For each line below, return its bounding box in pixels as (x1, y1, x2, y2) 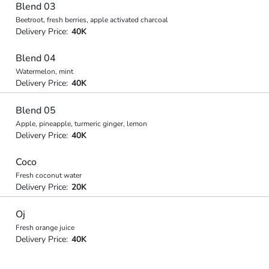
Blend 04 (15, 52, 56, 65)
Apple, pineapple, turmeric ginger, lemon (15, 118, 147, 128)
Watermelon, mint (15, 67, 73, 76)
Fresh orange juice (15, 222, 74, 232)
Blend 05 (15, 103, 56, 117)
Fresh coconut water (15, 171, 82, 180)
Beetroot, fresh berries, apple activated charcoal (15, 14, 168, 25)
